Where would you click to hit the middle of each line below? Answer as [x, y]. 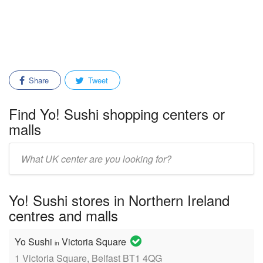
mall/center [29, 166]
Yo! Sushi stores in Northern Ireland [119, 200]
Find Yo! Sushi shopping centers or [117, 114]
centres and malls [63, 215]
